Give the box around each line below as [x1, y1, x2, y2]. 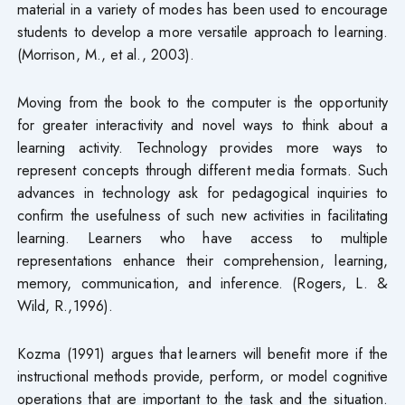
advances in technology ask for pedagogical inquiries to [16, 181, 389, 203]
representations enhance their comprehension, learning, [16, 249, 389, 271]
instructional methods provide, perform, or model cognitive [16, 364, 389, 387]
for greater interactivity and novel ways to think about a [16, 113, 389, 136]
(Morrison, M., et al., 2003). [16, 42, 195, 65]
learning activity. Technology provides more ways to [16, 136, 389, 158]
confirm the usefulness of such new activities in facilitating [16, 203, 389, 226]
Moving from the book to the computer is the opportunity [16, 90, 389, 113]
